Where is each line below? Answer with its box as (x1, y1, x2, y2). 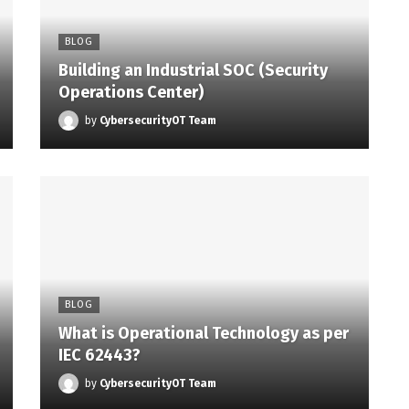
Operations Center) (58, 82, 204, 103)
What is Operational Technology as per (58, 322, 349, 343)
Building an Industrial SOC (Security (58, 60, 328, 81)
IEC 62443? (58, 344, 141, 365)
